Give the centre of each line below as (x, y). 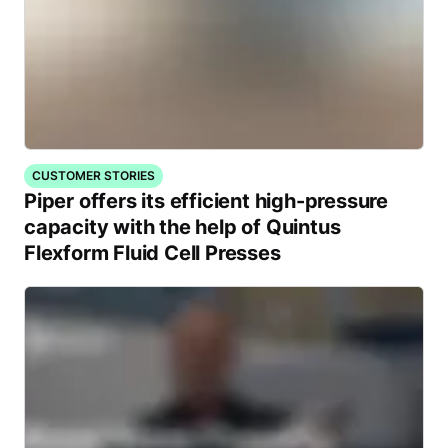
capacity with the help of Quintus (182, 227)
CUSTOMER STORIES (93, 176)
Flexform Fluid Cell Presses (152, 253)
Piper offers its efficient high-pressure (206, 201)
